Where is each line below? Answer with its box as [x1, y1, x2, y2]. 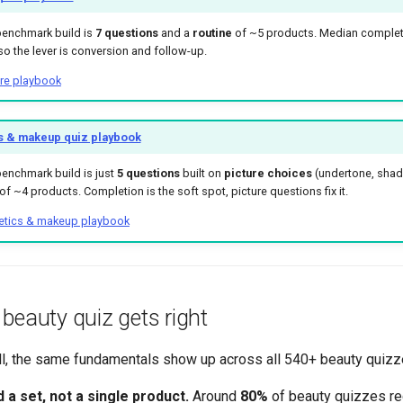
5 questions [116, 166, 180, 181]
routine [192, 25, 232, 40]
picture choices [223, 166, 312, 181]
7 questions [94, 25, 158, 40]
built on [179, 166, 224, 181]
